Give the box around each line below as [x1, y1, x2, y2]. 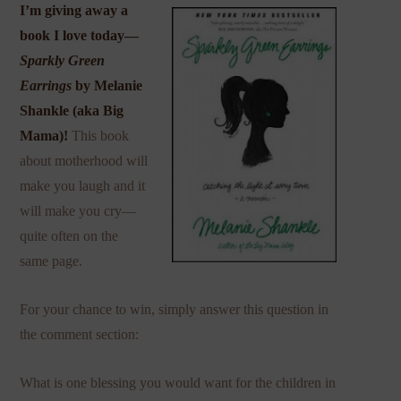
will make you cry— [20, 203, 137, 219]
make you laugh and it [20, 178, 146, 194]
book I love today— [20, 28, 140, 44]
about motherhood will [20, 153, 149, 169]
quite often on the [20, 228, 119, 244]
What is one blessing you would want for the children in [20, 375, 337, 391]
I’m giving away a [20, 3, 129, 19]
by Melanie [72, 78, 143, 94]
